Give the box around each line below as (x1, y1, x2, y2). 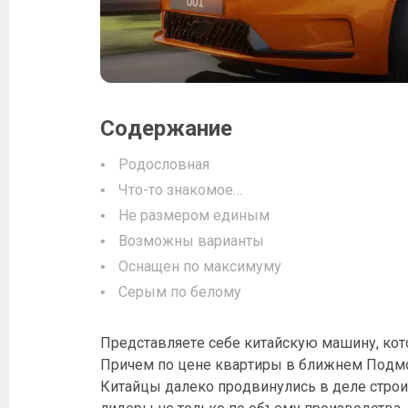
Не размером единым (118, 206, 270, 224)
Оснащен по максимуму (118, 257, 281, 275)
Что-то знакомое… (118, 180, 242, 199)
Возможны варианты (118, 231, 264, 250)
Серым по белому (118, 282, 241, 301)
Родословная (118, 155, 209, 173)
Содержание (100, 115, 232, 141)
